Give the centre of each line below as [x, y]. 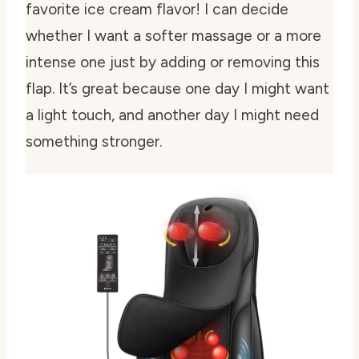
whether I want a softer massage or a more [173, 35]
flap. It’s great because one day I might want [177, 88]
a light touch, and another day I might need [172, 115]
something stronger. [94, 141]
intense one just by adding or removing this [173, 62]
